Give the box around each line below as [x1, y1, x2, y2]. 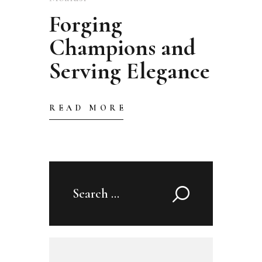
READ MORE [49, 103, 127, 113]
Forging [49, 10, 122, 39]
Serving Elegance [49, 57, 210, 85]
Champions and [49, 33, 195, 62]
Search [73, 184, 105, 199]
